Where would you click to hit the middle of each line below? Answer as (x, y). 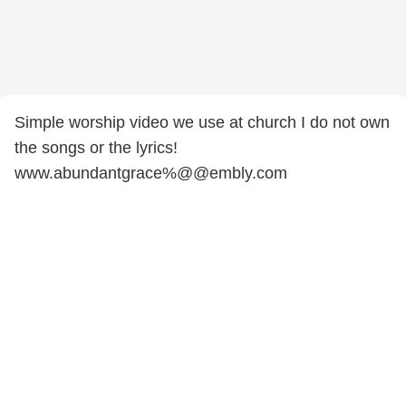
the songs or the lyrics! (96, 148)
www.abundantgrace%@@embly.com (151, 173)
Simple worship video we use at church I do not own (202, 122)
